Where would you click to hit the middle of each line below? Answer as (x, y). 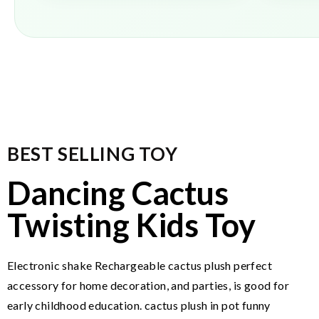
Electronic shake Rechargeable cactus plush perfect (140, 265)
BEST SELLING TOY (93, 154)
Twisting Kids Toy (131, 225)
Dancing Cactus (118, 193)
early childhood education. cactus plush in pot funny (139, 305)
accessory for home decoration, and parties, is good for (148, 285)
